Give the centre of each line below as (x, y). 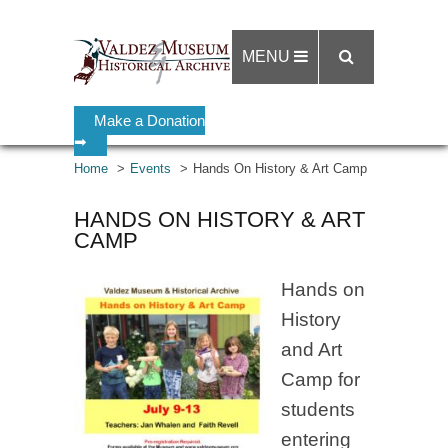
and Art (311, 349)
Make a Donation (149, 120)
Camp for (320, 379)
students (318, 409)
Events (150, 168)
